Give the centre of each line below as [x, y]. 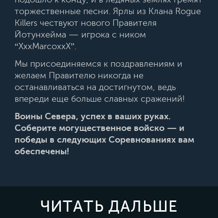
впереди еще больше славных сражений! [100, 99]
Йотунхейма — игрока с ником [80, 35]
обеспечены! [42, 151]
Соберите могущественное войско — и [100, 128]
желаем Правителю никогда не [79, 75]
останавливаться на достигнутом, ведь [95, 87]
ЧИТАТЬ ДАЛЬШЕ [109, 207]
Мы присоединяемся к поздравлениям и [99, 64]
